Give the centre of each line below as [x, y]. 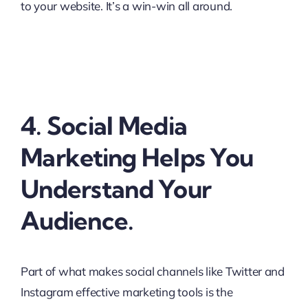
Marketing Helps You [137, 157]
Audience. [77, 220]
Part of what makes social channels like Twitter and [152, 271]
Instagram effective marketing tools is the [126, 292]
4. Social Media [104, 125]
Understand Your [116, 189]
